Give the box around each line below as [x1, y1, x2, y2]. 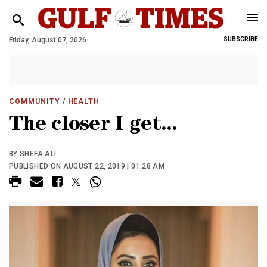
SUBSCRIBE [223, 36, 258, 42]
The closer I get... [9, 116, 178, 136]
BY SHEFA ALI [9, 150, 57, 158]
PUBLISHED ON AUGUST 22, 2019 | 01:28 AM [9, 162, 165, 170]
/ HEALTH [60, 97, 100, 105]
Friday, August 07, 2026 [9, 36, 86, 44]
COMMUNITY [9, 97, 60, 105]
